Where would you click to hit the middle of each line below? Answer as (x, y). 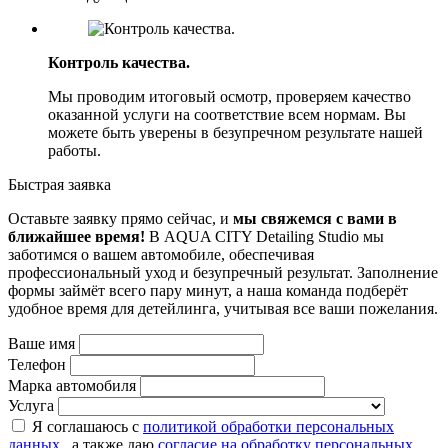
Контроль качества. (119, 62)
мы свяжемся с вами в (315, 218)
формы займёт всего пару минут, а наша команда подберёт (208, 290)
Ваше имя (43, 343)
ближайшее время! (78, 236)
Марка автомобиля (74, 385)
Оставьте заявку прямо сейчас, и (120, 218)
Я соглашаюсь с (87, 426)
